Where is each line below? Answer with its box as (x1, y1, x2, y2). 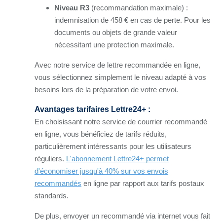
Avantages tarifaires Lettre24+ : (35, 105, 150, 113)
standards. (35, 191, 69, 200)
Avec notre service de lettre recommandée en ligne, (35, 60, 200, 69)
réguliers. (35, 154, 66, 163)
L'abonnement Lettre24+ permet (66, 154, 169, 163)
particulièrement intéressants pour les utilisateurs (35, 142, 191, 150)
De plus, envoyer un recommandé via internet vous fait (35, 211, 210, 220)
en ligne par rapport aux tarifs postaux (81, 179, 204, 187)
